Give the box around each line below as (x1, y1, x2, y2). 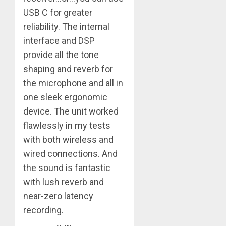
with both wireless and (23, 134, 114, 145)
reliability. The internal (23, 21, 109, 32)
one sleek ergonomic (23, 91, 107, 102)
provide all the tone (23, 49, 99, 60)
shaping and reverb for (23, 63, 113, 74)
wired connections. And (23, 148, 118, 159)
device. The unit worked (23, 105, 119, 117)
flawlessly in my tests (23, 120, 110, 131)
